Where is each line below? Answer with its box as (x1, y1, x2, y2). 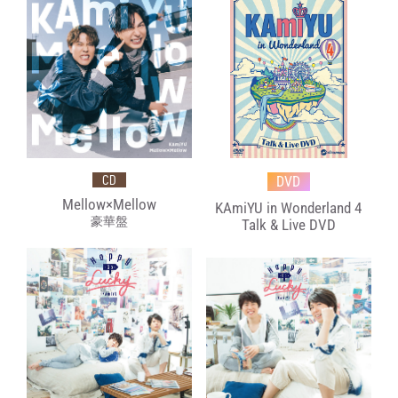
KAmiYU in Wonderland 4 (215, 199, 362, 218)
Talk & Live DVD (241, 216, 336, 235)
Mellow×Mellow (62, 195, 157, 214)
